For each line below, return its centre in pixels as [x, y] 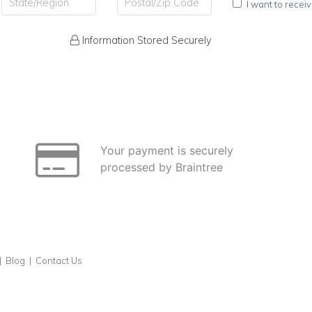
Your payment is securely [167, 150]
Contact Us [59, 260]
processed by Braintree [162, 167]
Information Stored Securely [146, 40]
